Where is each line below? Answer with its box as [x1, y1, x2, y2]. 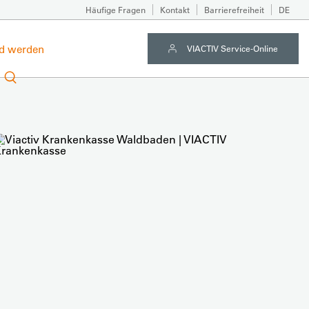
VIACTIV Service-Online [187, 43, 278, 54]
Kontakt [160, 4, 190, 15]
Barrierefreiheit [204, 4, 264, 15]
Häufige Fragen [86, 4, 146, 15]
